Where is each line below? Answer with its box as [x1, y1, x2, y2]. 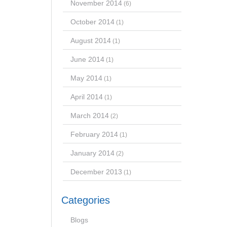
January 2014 [70, 148, 115, 157]
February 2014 [70, 130, 118, 138]
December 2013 [70, 167, 122, 176]
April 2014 [70, 92, 103, 101]
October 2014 [70, 17, 115, 26]
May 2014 [70, 73, 102, 82]
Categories [61, 194, 110, 206]
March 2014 [70, 111, 109, 120]
